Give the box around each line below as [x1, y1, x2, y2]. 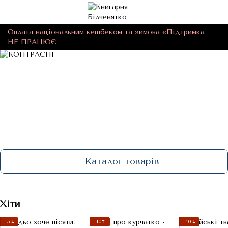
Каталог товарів [85, 156, 159, 167]
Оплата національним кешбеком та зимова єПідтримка [8, 27, 205, 36]
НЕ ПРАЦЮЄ [8, 38, 56, 46]
